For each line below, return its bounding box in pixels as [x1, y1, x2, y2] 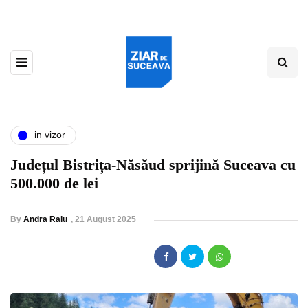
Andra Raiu [23, 214, 67, 224]
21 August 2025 [75, 214, 136, 224]
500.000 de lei [10, 174, 98, 192]
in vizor [34, 129, 65, 141]
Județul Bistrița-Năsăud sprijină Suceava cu [10, 155, 296, 173]
